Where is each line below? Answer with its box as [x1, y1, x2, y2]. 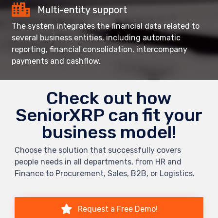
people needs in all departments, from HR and [15, 157, 182, 166]
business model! [42, 121, 176, 143]
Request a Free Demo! [77, 204, 158, 214]
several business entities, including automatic [12, 33, 181, 42]
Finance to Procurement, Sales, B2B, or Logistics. [15, 169, 195, 178]
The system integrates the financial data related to [12, 21, 200, 31]
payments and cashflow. [12, 56, 101, 66]
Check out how [46, 87, 172, 109]
